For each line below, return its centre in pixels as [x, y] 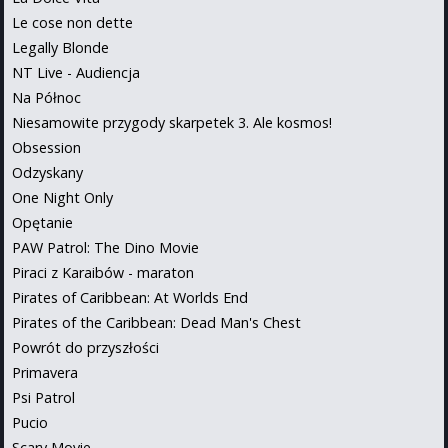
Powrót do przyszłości [85, 347]
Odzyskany [47, 172]
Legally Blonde [60, 47]
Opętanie [42, 222]
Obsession [46, 147]
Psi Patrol [43, 397]
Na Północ [46, 97]
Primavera [45, 372]
